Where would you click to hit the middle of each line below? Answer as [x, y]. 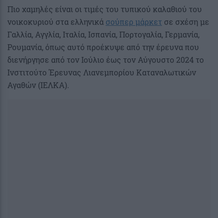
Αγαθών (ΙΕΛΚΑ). [38, 85]
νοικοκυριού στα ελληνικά [56, 21]
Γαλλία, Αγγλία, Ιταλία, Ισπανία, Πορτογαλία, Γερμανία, [103, 34]
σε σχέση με [186, 21]
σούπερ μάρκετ [134, 21]
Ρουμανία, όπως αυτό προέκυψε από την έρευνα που [103, 47]
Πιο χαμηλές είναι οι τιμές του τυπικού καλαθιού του [105, 9]
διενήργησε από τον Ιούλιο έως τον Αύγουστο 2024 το [106, 59]
